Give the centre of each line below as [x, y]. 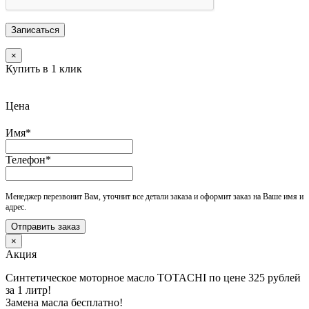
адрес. [16, 207]
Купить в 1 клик [44, 68]
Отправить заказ [46, 226]
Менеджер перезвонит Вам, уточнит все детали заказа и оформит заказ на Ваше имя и [154, 196]
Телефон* [28, 159]
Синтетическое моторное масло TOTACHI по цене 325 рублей [153, 277]
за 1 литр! [28, 290]
